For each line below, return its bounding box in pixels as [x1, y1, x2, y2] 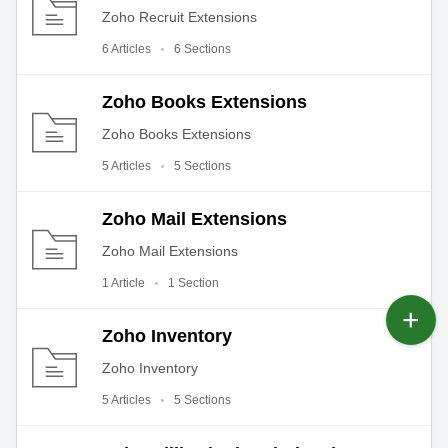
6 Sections [174, 41, 231, 56]
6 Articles [102, 41, 151, 56]
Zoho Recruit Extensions [102, 8, 257, 25]
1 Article [102, 276, 145, 291]
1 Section [168, 276, 219, 291]
